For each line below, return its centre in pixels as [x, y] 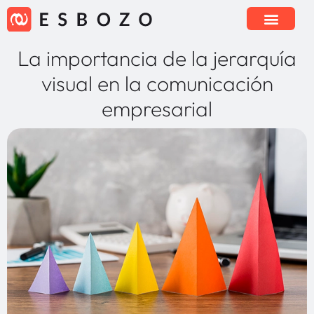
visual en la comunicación [157, 83]
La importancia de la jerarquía [157, 58]
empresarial [157, 108]
